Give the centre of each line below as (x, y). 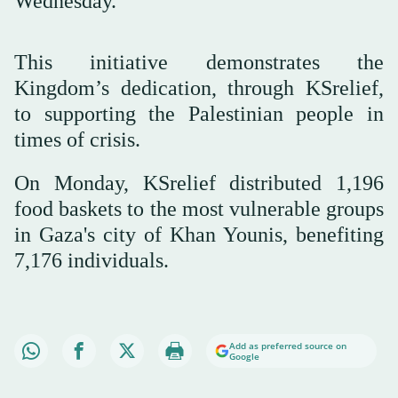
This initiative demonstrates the (199, 62)
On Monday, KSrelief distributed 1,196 (199, 183)
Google (244, 356)
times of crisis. (77, 139)
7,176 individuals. (92, 260)
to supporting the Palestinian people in (199, 113)
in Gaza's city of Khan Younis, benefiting (199, 234)
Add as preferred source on (288, 345)
